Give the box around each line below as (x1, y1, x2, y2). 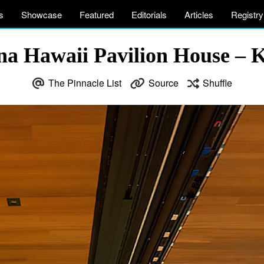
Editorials (131, 8, 167, 21)
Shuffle (202, 76, 232, 90)
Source (148, 76, 179, 90)
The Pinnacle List (48, 76, 121, 90)
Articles (184, 8, 213, 21)
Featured (80, 8, 114, 21)
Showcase (21, 8, 62, 21)
